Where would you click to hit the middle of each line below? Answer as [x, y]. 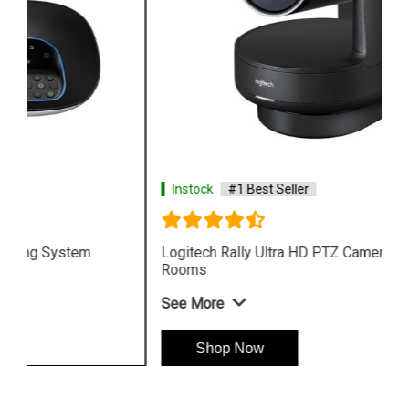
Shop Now [111, 348]
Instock [74, 189]
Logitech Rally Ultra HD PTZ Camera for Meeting [197, 252]
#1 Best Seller [150, 189]
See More [74, 304]
